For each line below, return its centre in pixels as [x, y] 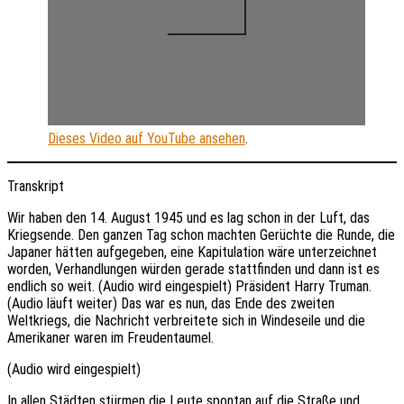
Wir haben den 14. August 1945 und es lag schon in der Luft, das [188, 217]
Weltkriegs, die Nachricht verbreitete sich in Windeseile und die [186, 320]
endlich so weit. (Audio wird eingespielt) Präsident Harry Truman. [189, 286]
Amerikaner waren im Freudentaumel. [110, 337]
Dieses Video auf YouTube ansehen [147, 138]
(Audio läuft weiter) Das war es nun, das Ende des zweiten [171, 303]
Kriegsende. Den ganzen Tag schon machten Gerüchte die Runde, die [201, 234]
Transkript [36, 186]
